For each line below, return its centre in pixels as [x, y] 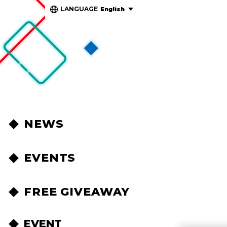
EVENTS [50, 158]
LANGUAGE [79, 9]
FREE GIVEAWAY [77, 192]
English [112, 9]
